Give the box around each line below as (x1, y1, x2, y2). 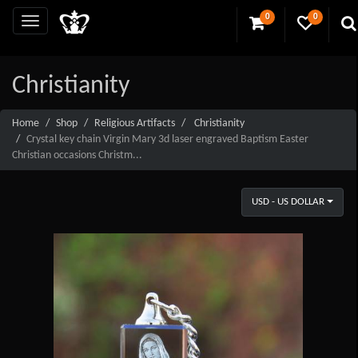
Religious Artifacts (94, 117, 175, 129)
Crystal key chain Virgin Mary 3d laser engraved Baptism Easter (26, 133, 308, 145)
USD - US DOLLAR (251, 196, 324, 207)
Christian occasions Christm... (12, 149, 142, 161)
